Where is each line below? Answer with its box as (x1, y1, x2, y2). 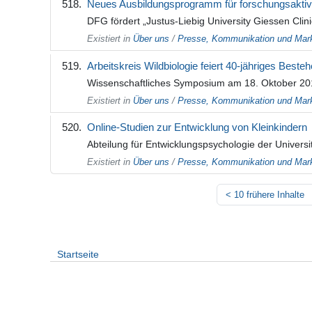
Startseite (57, 249, 99, 260)
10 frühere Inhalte (234, 189, 304, 201)
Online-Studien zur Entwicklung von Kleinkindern (87, 120, 307, 133)
